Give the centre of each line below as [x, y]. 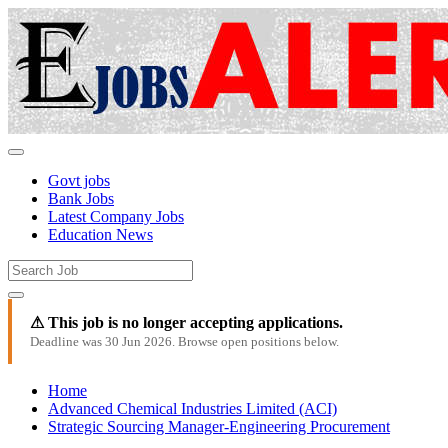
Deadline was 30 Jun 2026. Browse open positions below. [184, 341]
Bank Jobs [81, 198]
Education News [100, 234]
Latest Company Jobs [116, 216]
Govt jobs [79, 180]
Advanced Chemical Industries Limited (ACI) [192, 408]
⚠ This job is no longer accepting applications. [186, 322]
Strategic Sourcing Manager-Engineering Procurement [219, 426]
